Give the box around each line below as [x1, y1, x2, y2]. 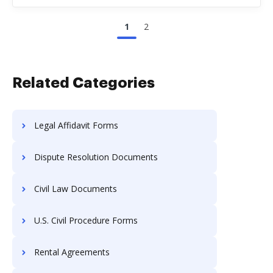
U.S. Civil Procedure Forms [34, 214, 138, 226]
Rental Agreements [34, 246, 110, 258]
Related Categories [12, 76, 155, 90]
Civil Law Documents [34, 183, 117, 194]
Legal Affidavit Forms [34, 119, 118, 131]
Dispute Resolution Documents [34, 151, 158, 163]
